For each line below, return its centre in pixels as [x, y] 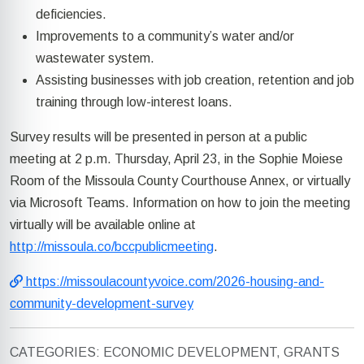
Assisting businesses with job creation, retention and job [195, 80]
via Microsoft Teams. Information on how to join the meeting [180, 203]
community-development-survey [102, 304]
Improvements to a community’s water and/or [165, 37]
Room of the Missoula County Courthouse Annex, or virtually [180, 181]
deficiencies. [71, 15]
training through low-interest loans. [134, 102]
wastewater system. [95, 58]
